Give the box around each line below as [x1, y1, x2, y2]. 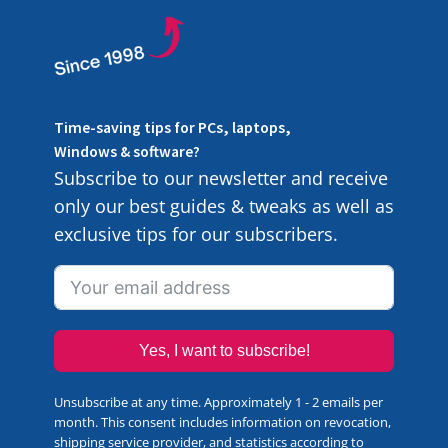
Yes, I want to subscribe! [138, 341, 310, 359]
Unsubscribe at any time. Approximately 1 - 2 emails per [53, 392, 383, 411]
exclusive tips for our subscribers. [53, 221, 343, 246]
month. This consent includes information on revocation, [53, 412, 391, 431]
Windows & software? [53, 141, 200, 161]
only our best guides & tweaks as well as [53, 193, 394, 218]
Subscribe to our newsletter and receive [53, 165, 388, 190]
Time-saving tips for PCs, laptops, [53, 117, 291, 137]
